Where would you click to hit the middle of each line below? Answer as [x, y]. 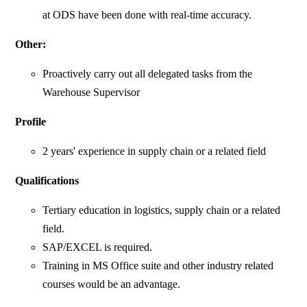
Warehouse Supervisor [91, 93]
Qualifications [47, 181]
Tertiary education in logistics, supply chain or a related [162, 210]
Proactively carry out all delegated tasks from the [148, 74]
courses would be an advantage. [112, 284]
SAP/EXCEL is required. [98, 247]
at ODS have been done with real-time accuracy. [147, 15]
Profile [31, 122]
